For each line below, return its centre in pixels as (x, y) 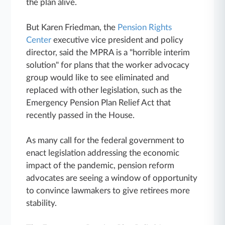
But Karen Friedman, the (72, 27)
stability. (42, 203)
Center (39, 40)
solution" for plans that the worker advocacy (108, 65)
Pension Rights (145, 27)
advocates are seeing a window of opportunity (112, 178)
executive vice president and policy (118, 40)
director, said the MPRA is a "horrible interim (108, 52)
